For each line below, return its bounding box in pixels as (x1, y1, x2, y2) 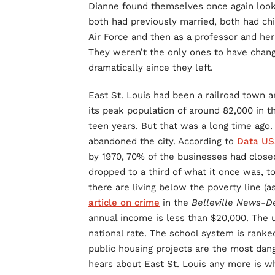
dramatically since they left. (88, 62, 213, 74)
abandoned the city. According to (88, 136, 234, 147)
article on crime (88, 197, 160, 209)
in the (160, 197, 192, 209)
